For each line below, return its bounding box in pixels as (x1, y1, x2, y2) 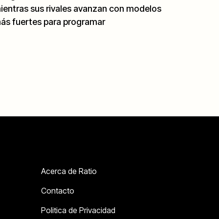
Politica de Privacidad (41, 205, 116, 215)
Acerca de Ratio (41, 166, 97, 176)
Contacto (41, 185, 75, 196)
